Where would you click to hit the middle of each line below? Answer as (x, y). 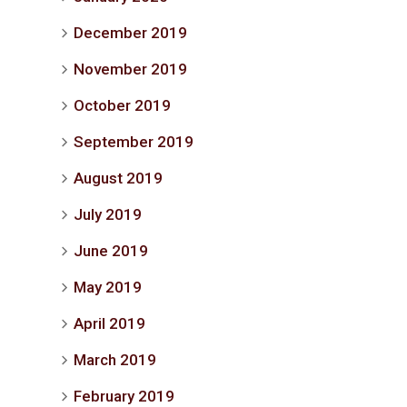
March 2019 (115, 360)
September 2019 (134, 142)
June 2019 (111, 251)
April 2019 (109, 323)
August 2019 (118, 178)
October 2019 (122, 105)
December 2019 (130, 33)
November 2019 (130, 69)
